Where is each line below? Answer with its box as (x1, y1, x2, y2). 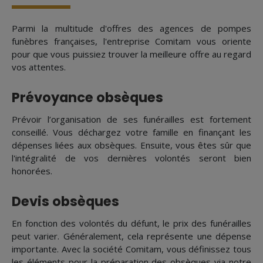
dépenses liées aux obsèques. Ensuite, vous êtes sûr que (12, 139, 251, 151)
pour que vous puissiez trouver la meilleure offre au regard (12, 48, 251, 60)
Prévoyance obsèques (12, 88, 163, 107)
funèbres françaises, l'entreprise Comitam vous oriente (12, 35, 251, 48)
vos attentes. (12, 61, 66, 73)
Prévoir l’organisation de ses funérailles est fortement (12, 113, 251, 126)
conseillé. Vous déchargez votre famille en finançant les (12, 126, 251, 139)
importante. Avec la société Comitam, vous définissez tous (12, 243, 251, 255)
